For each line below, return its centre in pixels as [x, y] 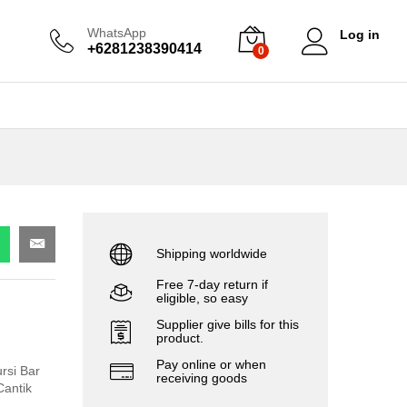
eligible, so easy [202, 298]
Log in [360, 35]
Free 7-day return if [212, 284]
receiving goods [202, 378]
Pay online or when [211, 364]
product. [180, 338]
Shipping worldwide [212, 253]
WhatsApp [117, 32]
